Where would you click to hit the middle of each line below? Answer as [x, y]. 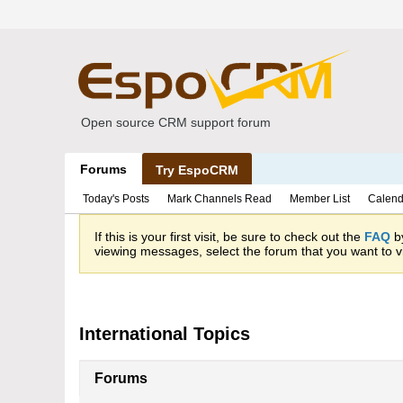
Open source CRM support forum [176, 122]
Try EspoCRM [197, 170]
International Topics [165, 334]
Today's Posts [116, 199]
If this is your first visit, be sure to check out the [229, 237]
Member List [320, 199]
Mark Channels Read [219, 199]
